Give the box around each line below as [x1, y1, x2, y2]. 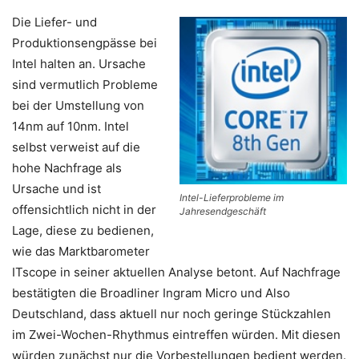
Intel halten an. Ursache [12, 56, 146, 71]
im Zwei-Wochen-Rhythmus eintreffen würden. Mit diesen [12, 327, 341, 342]
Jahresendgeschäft [179, 205, 266, 217]
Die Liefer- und [12, 14, 97, 30]
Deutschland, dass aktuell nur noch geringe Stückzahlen [12, 306, 331, 321]
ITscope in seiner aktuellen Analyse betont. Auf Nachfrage [12, 264, 341, 280]
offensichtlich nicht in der [12, 202, 156, 217]
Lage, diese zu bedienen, [12, 223, 154, 238]
